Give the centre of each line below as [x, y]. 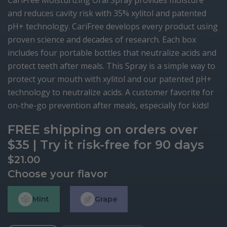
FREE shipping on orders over [103, 129]
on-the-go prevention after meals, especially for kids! [108, 105]
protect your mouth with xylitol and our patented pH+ [110, 79]
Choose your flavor [58, 174]
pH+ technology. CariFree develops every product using [113, 26]
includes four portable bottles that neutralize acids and [112, 53]
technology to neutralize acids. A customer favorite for [111, 92]
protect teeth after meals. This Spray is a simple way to [111, 66]
